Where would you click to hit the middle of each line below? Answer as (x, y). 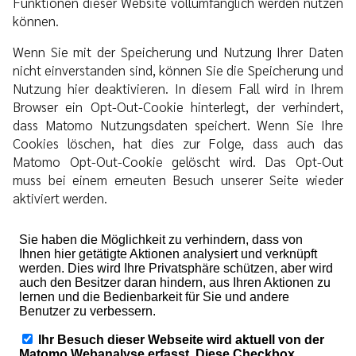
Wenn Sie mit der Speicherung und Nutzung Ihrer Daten (178, 51)
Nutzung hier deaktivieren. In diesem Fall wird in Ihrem (178, 88)
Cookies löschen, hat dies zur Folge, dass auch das (178, 143)
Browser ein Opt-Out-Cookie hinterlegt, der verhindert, (178, 106)
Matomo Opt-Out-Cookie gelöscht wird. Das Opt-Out (178, 161)
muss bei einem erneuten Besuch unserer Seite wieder (178, 179)
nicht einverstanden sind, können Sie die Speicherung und (178, 70)
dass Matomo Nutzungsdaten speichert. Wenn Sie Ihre (178, 124)
